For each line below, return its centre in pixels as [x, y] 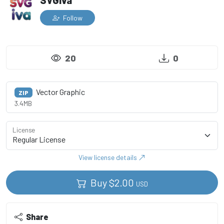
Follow [72, 18]
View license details [108, 157]
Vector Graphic [59, 92]
